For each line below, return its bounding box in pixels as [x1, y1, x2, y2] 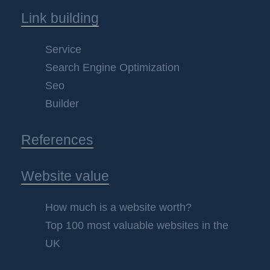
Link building [21, 10, 99, 27]
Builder [45, 98, 79, 110]
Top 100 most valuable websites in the [45, 219, 228, 232]
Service [45, 43, 81, 56]
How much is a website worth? [45, 201, 192, 214]
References [21, 132, 93, 148]
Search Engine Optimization [45, 61, 180, 74]
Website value [21, 168, 109, 184]
